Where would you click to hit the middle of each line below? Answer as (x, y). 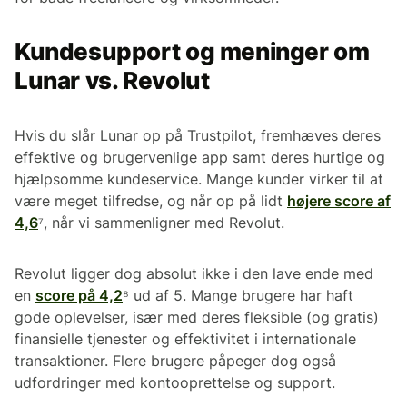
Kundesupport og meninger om (192, 51)
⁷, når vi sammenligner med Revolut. (161, 222)
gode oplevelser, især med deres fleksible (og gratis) (197, 317)
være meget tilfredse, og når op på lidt (151, 200)
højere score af (339, 200)
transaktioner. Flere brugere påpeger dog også (175, 360)
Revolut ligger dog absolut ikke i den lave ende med (194, 273)
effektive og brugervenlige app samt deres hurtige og (200, 157)
